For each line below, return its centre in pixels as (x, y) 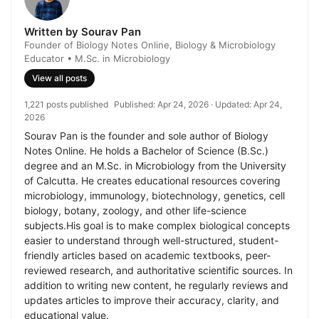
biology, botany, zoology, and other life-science (135, 211)
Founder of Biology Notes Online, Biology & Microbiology (150, 45)
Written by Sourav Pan (83, 32)
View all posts (59, 78)
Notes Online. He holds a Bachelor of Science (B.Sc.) (146, 151)
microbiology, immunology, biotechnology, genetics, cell (155, 196)
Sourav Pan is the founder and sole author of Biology (146, 136)
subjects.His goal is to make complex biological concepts (157, 226)
